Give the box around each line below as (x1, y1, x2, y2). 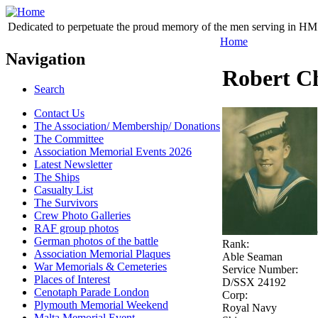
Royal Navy (222, 301, 277, 314)
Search (34, 82, 65, 95)
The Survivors (34, 196, 98, 209)
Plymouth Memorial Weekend (34, 298, 168, 311)
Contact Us (34, 106, 84, 119)
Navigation (6, 49, 85, 68)
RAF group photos (34, 221, 119, 234)
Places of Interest (34, 273, 110, 285)
